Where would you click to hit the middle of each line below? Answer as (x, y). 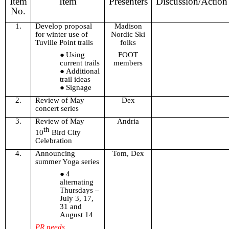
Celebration (53, 141)
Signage (78, 88)
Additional (83, 71)
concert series (57, 109)
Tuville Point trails (64, 43)
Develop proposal (63, 26)
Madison (128, 26)
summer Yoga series (67, 162)
